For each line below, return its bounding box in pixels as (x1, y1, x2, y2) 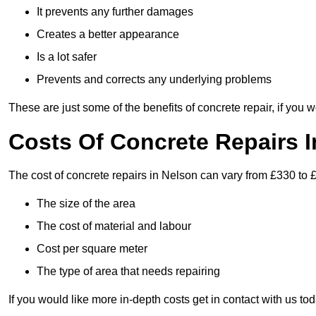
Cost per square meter (37, 242, 147, 255)
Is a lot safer (37, 50, 97, 63)
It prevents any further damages (37, 5, 193, 18)
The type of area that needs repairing (37, 265, 220, 277)
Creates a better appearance (37, 28, 179, 40)
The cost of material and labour (37, 219, 191, 232)
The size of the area (37, 197, 135, 209)
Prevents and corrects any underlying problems (37, 73, 272, 85)
